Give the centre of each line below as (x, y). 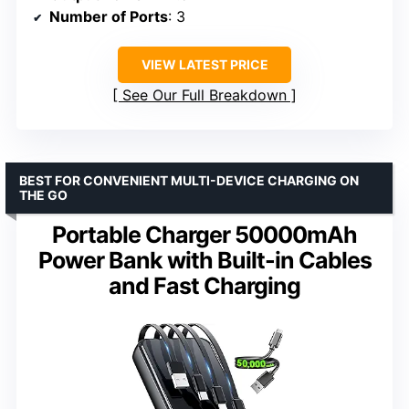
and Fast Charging (204, 286)
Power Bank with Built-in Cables (204, 261)
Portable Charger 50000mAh (204, 235)
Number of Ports (109, 17)
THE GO (43, 195)
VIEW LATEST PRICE (204, 65)
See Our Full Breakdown (204, 95)
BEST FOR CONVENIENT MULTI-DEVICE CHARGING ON (189, 181)
